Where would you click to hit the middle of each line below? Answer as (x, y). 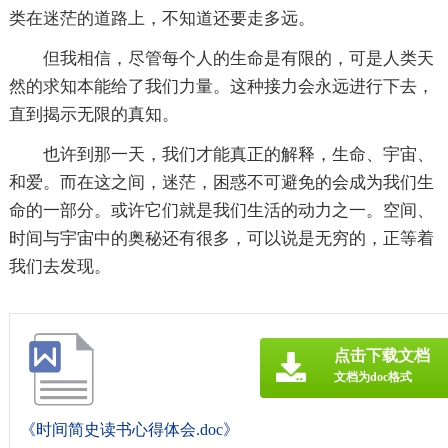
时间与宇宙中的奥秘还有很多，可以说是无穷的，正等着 (221, 238)
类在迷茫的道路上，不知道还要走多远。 (161, 18)
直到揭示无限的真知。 (93, 114)
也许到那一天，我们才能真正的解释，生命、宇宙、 (238, 154)
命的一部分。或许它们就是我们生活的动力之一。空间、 (221, 210)
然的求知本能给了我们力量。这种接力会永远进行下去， (221, 86)
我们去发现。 (59, 266)
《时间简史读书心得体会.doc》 (129, 429)
